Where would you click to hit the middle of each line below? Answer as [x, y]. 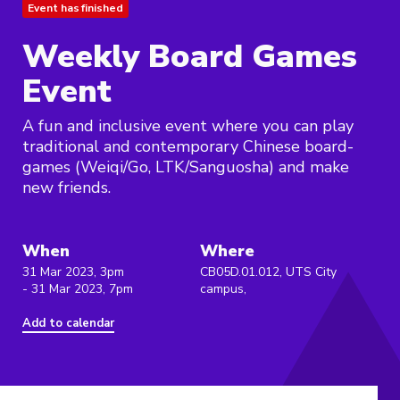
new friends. [67, 188]
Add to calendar [68, 324]
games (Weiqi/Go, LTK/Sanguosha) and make [186, 167]
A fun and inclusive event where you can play [188, 126]
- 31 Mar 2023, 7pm [78, 289]
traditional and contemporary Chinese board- [188, 147]
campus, [223, 289]
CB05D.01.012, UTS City [268, 272]
